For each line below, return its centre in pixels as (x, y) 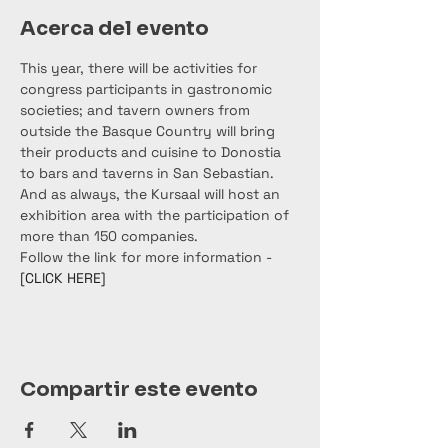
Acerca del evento (114, 28)
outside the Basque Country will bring (149, 131)
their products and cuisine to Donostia (152, 152)
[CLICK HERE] (63, 278)
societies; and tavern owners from (137, 110)
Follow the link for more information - (148, 257)
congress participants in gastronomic (148, 89)
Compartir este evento (139, 389)
